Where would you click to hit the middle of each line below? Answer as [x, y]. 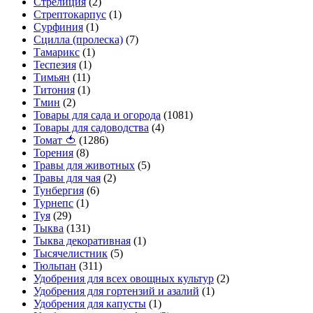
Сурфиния [58, 27]
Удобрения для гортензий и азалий [116, 291]
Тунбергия [59, 191]
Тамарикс [57, 52]
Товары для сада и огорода [97, 115]
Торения [53, 153]
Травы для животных [84, 166]
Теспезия [55, 65]
